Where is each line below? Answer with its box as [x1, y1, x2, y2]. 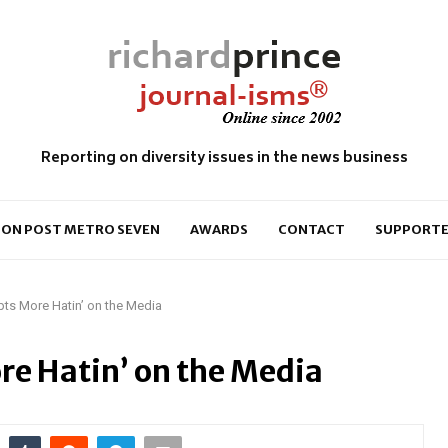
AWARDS [189, 221, 248, 238]
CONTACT [277, 221, 345, 238]
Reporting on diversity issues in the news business [40, 146, 408, 171]
